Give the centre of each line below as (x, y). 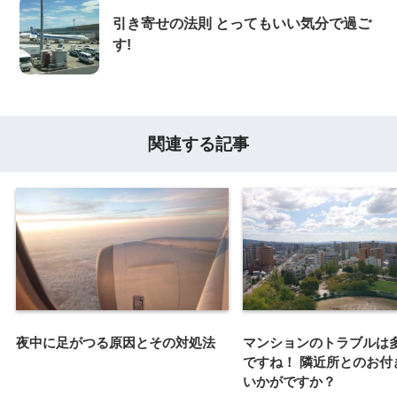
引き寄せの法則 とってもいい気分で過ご (242, 24)
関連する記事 (198, 144)
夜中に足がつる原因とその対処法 (116, 342)
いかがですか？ (289, 381)
